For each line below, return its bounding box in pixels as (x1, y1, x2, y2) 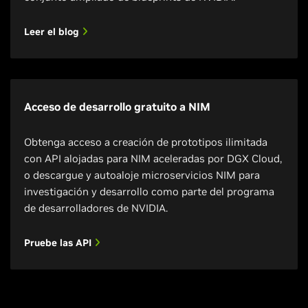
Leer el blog (24, 25, 82, 38)
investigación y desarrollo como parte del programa (24, 185, 274, 198)
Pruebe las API (24, 236, 94, 249)
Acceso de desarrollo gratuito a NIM (24, 100, 210, 113)
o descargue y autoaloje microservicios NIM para (24, 168, 260, 181)
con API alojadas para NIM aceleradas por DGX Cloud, (24, 152, 282, 165)
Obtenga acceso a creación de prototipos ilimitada (24, 135, 267, 148)
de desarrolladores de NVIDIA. (24, 201, 168, 214)
